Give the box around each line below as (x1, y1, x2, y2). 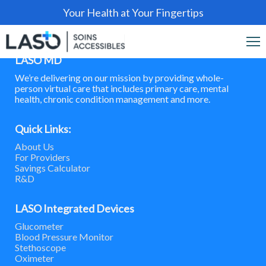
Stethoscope (15, 242, 66, 253)
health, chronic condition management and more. (15, 93, 210, 104)
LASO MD (15, 53, 62, 66)
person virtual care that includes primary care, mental (15, 83, 229, 94)
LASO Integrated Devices (15, 202, 134, 215)
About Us (15, 141, 54, 152)
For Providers (15, 151, 70, 163)
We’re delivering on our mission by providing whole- (15, 72, 224, 83)
